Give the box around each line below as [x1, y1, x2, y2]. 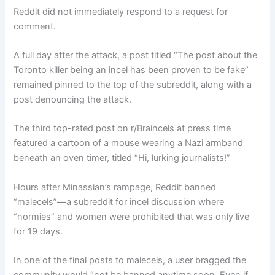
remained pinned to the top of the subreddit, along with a [14, 79, 252, 91]
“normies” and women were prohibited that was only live [14, 211, 250, 222]
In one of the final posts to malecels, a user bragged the [14, 255, 247, 266]
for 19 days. [14, 225, 63, 237]
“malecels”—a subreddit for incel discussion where [14, 196, 225, 207]
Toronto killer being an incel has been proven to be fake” [14, 64, 249, 76]
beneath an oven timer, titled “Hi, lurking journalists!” [14, 152, 231, 164]
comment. [14, 20, 56, 32]
